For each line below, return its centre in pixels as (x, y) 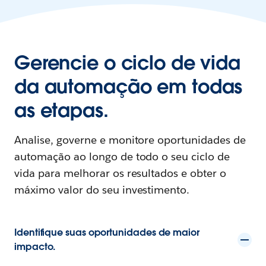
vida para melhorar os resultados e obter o (121, 173)
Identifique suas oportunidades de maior (107, 232)
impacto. (35, 246)
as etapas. (61, 110)
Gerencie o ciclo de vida (127, 62)
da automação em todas (129, 86)
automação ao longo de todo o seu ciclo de (122, 156)
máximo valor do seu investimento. (102, 189)
